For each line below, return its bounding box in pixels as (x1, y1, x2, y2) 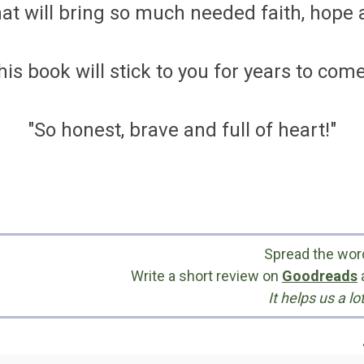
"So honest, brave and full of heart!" (28, 119, 336, 141)
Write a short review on (131, 267, 282, 284)
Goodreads (282, 267, 357, 284)
